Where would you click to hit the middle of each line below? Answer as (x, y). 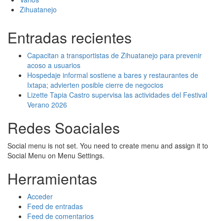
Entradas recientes (70, 37)
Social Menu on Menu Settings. (56, 155)
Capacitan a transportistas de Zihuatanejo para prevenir (114, 55)
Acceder (40, 196)
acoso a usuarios (54, 65)
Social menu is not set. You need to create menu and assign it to (108, 146)
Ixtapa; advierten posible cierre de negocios (95, 85)
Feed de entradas (55, 206)
